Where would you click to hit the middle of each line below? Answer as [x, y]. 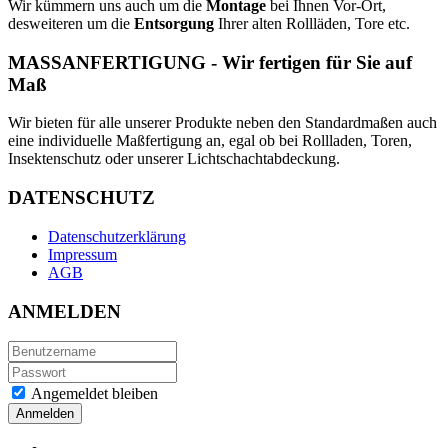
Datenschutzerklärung [117, 236]
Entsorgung [174, 24]
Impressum [82, 254]
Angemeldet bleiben [93, 394]
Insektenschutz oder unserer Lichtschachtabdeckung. [174, 159]
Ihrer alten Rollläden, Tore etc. [312, 24]
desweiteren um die [71, 24]
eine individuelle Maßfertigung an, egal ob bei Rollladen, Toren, [210, 141]
